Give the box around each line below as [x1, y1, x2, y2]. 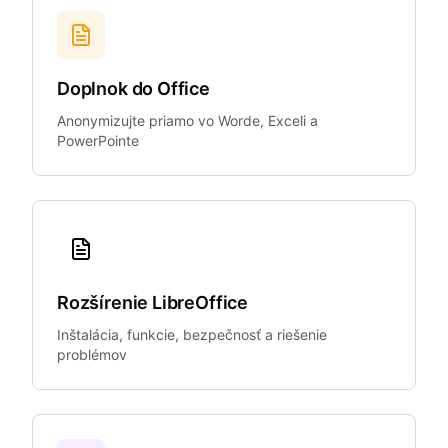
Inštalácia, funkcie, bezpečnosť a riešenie [57, 326, 327, 343]
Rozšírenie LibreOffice [57, 292, 249, 313]
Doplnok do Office [57, 78, 210, 99]
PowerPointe [57, 132, 139, 149]
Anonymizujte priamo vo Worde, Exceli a [57, 112, 318, 129]
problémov [57, 346, 127, 363]
